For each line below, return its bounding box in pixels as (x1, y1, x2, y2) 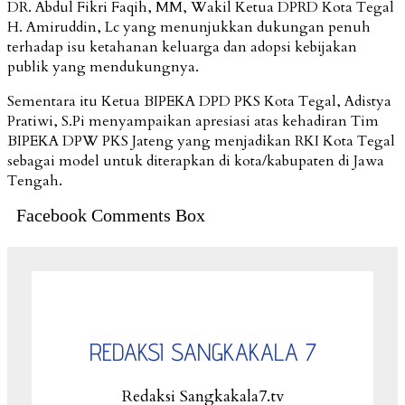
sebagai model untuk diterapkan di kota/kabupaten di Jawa (7, 150, 384, 171)
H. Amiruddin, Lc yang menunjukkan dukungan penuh (7, 16, 371, 37)
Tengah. (7, 170, 62, 191)
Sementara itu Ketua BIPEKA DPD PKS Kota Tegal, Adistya (7, 90, 391, 111)
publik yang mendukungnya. (7, 56, 199, 77)
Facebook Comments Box (16, 204, 205, 225)
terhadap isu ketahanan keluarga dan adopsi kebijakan (7, 36, 357, 57)
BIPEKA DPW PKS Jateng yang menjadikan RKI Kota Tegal (7, 130, 395, 151)
